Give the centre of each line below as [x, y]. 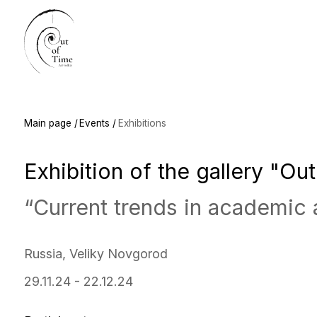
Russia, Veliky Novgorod [85, 226]
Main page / [45, 110]
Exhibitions [127, 110]
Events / [87, 110]
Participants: [53, 287]
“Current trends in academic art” [166, 185]
